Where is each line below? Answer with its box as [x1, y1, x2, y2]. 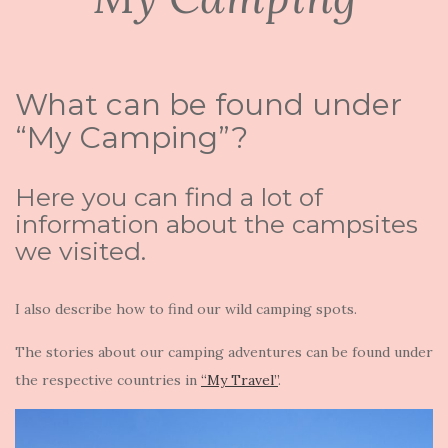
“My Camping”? [15, 119, 248, 156]
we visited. [15, 236, 146, 266]
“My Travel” [201, 371, 278, 389]
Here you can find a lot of [15, 182, 323, 212]
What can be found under [15, 86, 402, 123]
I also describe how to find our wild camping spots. [15, 300, 357, 318]
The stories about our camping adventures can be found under [15, 343, 433, 361]
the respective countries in [15, 371, 201, 389]
